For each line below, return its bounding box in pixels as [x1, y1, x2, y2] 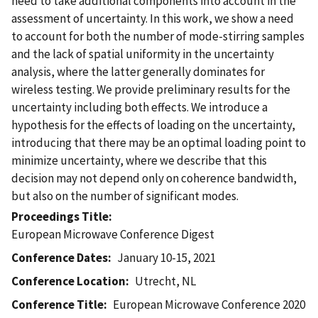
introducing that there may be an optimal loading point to [11, 134, 306, 150]
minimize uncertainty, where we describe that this [11, 152, 267, 168]
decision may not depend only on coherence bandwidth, [11, 170, 297, 186]
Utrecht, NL [135, 273, 197, 289]
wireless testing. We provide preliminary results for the [11, 81, 290, 97]
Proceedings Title [11, 208, 109, 224]
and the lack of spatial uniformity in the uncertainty [11, 45, 274, 62]
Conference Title [11, 296, 104, 312]
